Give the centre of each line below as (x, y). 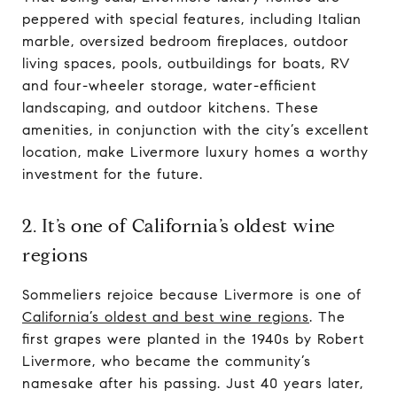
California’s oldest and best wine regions (166, 317)
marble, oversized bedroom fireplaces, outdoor (186, 41)
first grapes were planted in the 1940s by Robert (193, 339)
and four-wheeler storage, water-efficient (169, 86)
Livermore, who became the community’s (167, 361)
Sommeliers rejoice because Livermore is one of (192, 295)
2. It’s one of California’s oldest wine (179, 226)
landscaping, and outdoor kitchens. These (171, 108)
